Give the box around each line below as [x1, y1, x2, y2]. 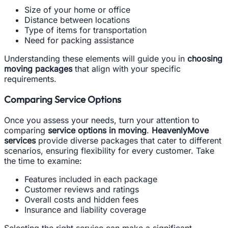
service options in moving [48, 125, 147, 136]
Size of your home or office [24, 4, 130, 15]
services [4, 135, 36, 146]
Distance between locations [24, 14, 130, 25]
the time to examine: [4, 156, 82, 166]
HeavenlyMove [152, 125, 209, 136]
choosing [187, 53, 222, 64]
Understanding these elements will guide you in [4, 53, 187, 64]
